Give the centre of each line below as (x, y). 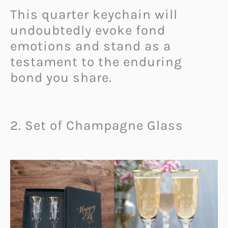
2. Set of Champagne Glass (97, 126)
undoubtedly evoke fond (88, 30)
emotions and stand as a (91, 46)
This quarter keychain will (94, 14)
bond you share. (61, 77)
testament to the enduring (96, 62)
